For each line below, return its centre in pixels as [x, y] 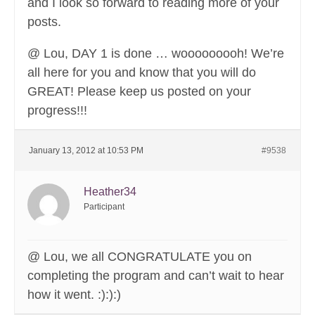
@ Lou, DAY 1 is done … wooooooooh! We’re [156, 54]
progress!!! [57, 111]
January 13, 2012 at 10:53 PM [86, 151]
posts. [44, 22]
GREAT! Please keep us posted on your [139, 92]
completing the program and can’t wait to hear [156, 276]
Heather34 [110, 192]
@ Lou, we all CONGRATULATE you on [140, 257]
